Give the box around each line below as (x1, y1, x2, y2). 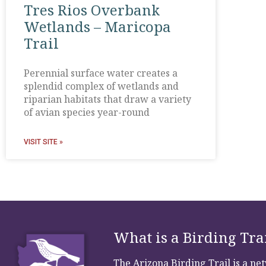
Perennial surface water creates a (24, 66, 178, 80)
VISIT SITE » (24, 137, 63, 146)
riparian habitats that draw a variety (24, 92, 191, 106)
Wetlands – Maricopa (24, 16, 171, 36)
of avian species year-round (24, 105, 150, 119)
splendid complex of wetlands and (24, 79, 179, 93)
